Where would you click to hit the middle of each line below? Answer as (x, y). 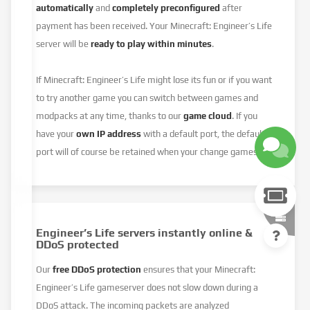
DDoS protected (78, 244)
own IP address (109, 134)
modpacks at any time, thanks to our (110, 116)
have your (56, 134)
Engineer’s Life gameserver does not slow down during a (147, 287)
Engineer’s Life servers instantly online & (145, 232)
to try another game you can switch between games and (147, 98)
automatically (66, 8)
